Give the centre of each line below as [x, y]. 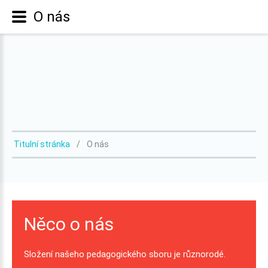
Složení [38, 254]
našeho [70, 254]
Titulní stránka [42, 144]
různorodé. [204, 254]
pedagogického [117, 254]
